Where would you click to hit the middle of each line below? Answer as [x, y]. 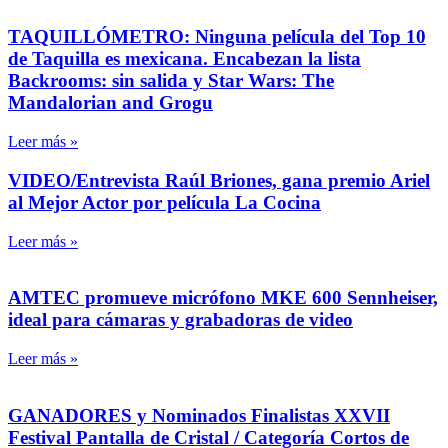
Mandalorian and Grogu [110, 103]
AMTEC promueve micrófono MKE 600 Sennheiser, [223, 298]
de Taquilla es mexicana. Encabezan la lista [184, 59]
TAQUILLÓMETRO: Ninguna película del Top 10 [217, 37]
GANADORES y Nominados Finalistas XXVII [199, 415]
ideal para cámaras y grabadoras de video [180, 320]
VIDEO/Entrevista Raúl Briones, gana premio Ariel [219, 180]
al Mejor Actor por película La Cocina [164, 202]
